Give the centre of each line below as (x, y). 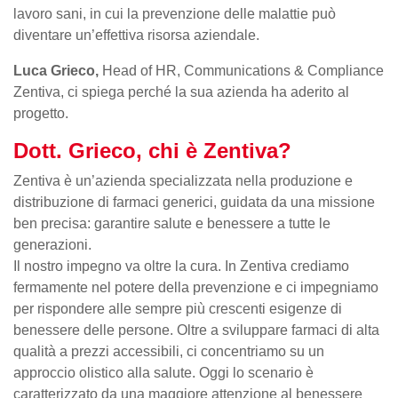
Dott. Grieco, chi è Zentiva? (152, 150)
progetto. (41, 113)
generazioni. (52, 244)
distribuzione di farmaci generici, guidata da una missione (194, 202)
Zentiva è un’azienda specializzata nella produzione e (183, 180)
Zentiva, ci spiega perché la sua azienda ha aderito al (181, 92)
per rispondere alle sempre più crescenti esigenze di (178, 308)
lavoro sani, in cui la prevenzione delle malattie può (175, 13)
